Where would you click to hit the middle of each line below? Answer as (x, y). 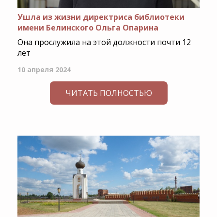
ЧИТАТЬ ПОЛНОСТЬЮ (108, 93)
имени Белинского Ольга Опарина (88, 28)
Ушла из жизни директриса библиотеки (101, 17)
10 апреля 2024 (44, 70)
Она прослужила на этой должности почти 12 (104, 42)
